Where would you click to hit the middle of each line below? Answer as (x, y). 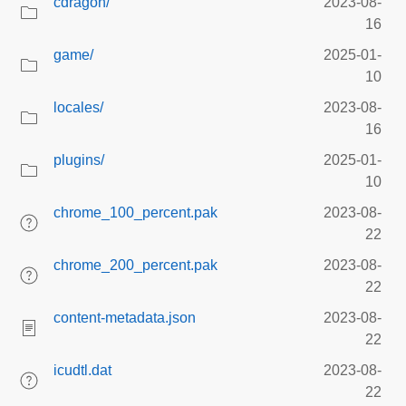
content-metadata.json (125, 318)
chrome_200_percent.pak (135, 265)
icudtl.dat (82, 370)
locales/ (78, 107)
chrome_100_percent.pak (135, 213)
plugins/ (79, 160)
